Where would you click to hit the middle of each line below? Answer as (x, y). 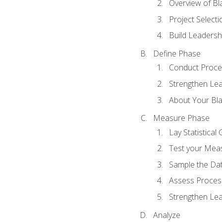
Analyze (166, 215)
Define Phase (177, 54)
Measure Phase (181, 118)
